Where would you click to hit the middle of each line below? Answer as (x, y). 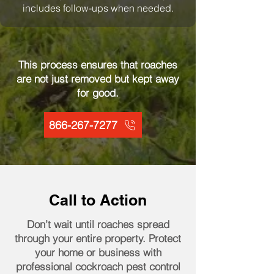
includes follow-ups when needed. (98, 8)
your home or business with (98, 252)
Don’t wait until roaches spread (98, 224)
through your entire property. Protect (98, 238)
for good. (98, 93)
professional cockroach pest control (98, 266)
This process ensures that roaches (98, 65)
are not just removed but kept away (98, 79)
